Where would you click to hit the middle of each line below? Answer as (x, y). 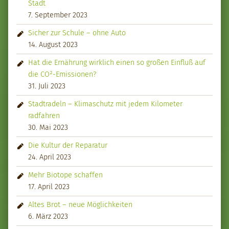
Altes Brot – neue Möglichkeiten (81, 205)
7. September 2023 (58, 15)
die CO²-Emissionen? (62, 74)
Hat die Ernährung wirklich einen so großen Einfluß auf (117, 63)
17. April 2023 (49, 187)
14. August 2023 (53, 45)
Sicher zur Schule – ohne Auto (77, 33)
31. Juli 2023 (47, 86)
